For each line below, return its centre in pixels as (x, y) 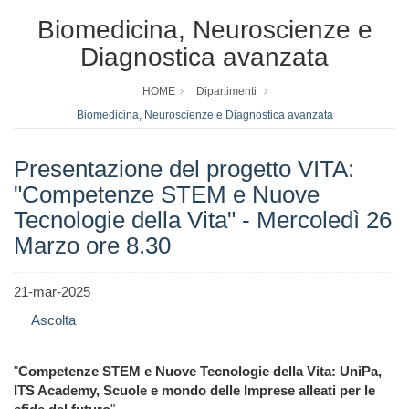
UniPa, (361, 372)
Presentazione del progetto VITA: (184, 169)
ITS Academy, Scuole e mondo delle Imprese (156, 391)
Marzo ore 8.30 (92, 246)
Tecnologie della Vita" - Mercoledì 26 (203, 220)
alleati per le (337, 391)
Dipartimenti (226, 92)
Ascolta (53, 320)
